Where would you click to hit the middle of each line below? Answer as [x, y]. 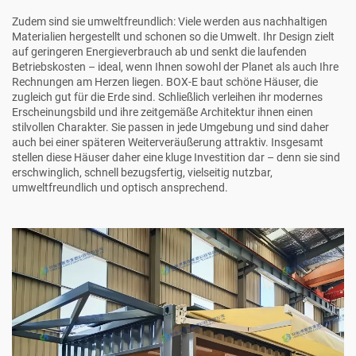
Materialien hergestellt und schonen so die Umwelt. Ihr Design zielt [173, 37]
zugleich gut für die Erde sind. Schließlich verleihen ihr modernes [167, 97]
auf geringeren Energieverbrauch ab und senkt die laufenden [159, 52]
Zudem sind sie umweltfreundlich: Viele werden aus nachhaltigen [170, 21]
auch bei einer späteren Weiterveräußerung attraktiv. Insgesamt [168, 142]
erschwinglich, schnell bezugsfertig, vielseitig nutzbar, [142, 172]
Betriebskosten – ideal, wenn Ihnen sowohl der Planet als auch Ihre [175, 67]
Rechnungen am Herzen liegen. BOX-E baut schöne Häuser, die [165, 82]
